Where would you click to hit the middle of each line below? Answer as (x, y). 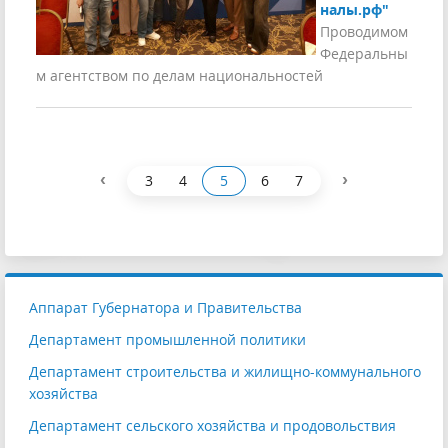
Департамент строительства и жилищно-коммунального (225, 372)
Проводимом (364, 32)
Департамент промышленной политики (167, 340)
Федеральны (364, 54)
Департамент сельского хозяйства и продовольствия (212, 426)
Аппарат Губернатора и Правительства (165, 308)
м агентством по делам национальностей (179, 76)
